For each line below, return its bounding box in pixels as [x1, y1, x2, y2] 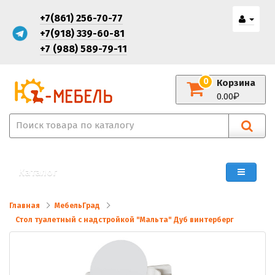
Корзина [217, 77, 255, 88]
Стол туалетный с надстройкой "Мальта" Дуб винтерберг [15, 215, 234, 224]
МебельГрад [55, 201, 100, 210]
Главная [9, 201, 40, 210]
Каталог [18, 166, 57, 178]
